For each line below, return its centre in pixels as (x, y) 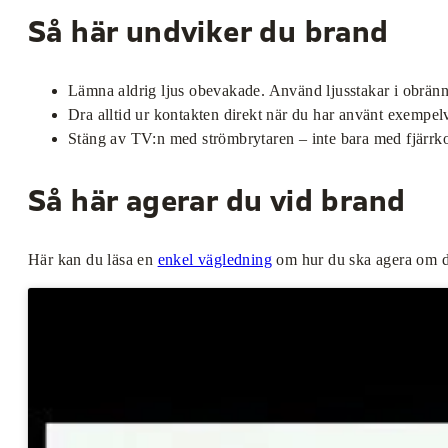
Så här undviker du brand (208, 34)
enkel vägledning (215, 260)
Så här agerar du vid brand (217, 204)
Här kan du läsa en (93, 260)
